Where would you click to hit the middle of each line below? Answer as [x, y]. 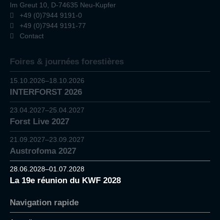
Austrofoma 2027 [43, 151]
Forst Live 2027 [40, 122]
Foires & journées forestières [67, 61]
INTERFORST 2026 [46, 92]
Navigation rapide [44, 203]
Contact [32, 36]
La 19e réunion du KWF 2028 [65, 181]
